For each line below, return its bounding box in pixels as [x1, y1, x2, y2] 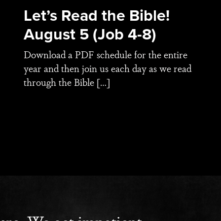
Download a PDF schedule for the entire [24, 47, 187, 61]
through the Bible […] [24, 75, 110, 89]
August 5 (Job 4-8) [24, 22, 156, 45]
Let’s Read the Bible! [24, 3, 170, 27]
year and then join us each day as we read [24, 61, 191, 75]
